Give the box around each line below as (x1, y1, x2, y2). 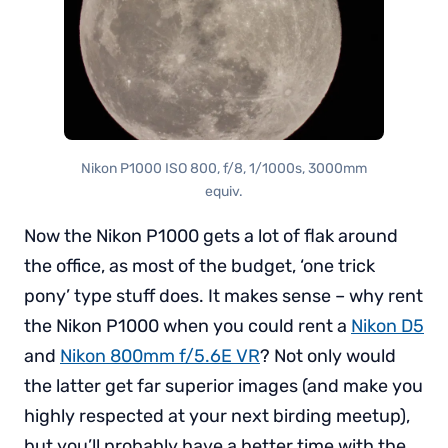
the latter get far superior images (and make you (24, 374, 423, 397)
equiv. (205, 182, 243, 200)
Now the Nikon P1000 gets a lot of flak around (24, 224, 398, 247)
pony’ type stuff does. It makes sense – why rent (24, 284, 423, 307)
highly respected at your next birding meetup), (24, 404, 410, 427)
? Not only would (260, 344, 396, 367)
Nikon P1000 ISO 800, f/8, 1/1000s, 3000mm (81, 159, 367, 177)
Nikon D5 (351, 314, 424, 337)
